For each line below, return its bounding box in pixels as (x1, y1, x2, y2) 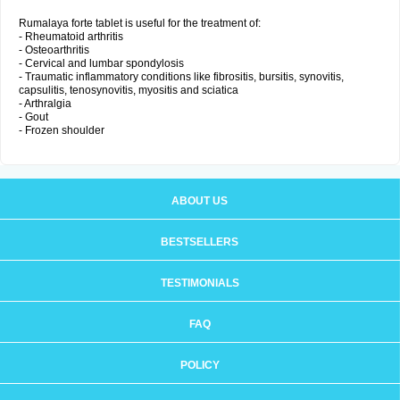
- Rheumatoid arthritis (19, 30, 123, 43)
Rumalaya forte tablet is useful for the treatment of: (19, 17, 261, 29)
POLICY (179, 359, 220, 371)
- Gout (19, 111, 48, 123)
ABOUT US (171, 195, 228, 207)
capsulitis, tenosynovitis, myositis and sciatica (19, 84, 238, 96)
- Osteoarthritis (19, 44, 89, 56)
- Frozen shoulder (19, 124, 104, 137)
